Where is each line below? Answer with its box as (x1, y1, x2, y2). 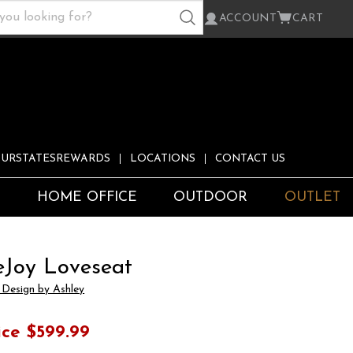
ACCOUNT (219, 13, 277, 24)
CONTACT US (215, 154, 285, 165)
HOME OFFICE (36, 191, 137, 205)
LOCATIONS (130, 154, 195, 165)
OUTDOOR (173, 191, 248, 205)
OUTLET (284, 191, 340, 205)
